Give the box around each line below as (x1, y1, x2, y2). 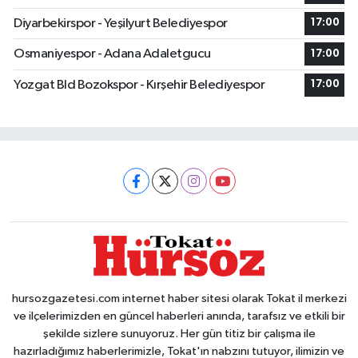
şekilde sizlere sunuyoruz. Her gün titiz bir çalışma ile (42, 327, 316, 340)
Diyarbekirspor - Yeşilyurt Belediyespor (14, 16, 228, 30)
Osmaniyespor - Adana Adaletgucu (14, 47, 211, 62)
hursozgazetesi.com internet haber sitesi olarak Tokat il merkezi (11, 292, 347, 304)
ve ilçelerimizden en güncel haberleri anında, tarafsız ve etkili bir (13, 309, 345, 322)
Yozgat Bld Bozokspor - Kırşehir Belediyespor (14, 78, 265, 92)
